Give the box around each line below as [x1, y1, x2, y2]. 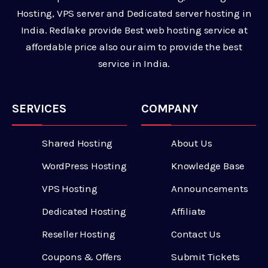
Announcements [171, 182, 248, 195]
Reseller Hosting [42, 228, 115, 240]
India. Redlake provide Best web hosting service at [20, 24, 248, 36]
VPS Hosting [42, 182, 98, 195]
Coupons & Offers [42, 251, 121, 263]
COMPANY [141, 102, 198, 116]
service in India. [98, 57, 170, 70]
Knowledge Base [171, 160, 245, 172]
